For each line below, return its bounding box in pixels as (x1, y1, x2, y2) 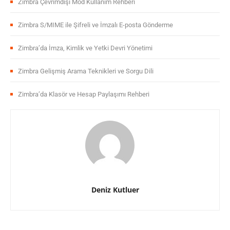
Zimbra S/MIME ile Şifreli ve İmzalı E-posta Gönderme (18, 21, 173, 29)
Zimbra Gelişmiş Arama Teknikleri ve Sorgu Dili (18, 67, 154, 75)
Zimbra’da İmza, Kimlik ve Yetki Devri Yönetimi (18, 44, 152, 52)
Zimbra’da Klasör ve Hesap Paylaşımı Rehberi (18, 90, 149, 98)
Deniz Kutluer (91, 184, 139, 195)
